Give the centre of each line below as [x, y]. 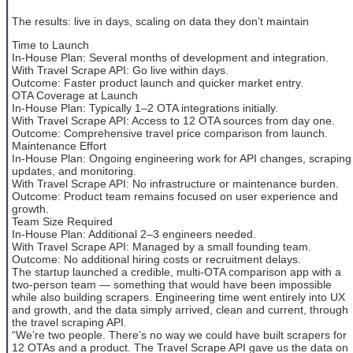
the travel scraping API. [69, 323]
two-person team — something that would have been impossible [172, 285]
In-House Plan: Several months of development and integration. [170, 58]
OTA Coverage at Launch [75, 96]
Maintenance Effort [59, 146]
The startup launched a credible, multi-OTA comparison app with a [176, 272]
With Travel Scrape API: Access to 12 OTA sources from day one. [173, 121]
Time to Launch [50, 45]
